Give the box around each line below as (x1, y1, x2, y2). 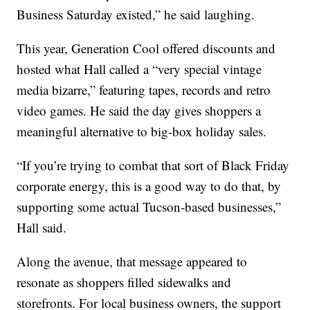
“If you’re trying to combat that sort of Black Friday (17, 156, 290, 174)
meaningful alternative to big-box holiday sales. (17, 122, 267, 140)
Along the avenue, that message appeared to (17, 253, 248, 271)
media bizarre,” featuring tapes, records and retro (17, 81, 271, 99)
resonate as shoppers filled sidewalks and (17, 273, 232, 291)
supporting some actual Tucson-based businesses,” (17, 198, 282, 216)
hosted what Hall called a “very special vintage (17, 60, 262, 78)
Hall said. (17, 219, 67, 237)
